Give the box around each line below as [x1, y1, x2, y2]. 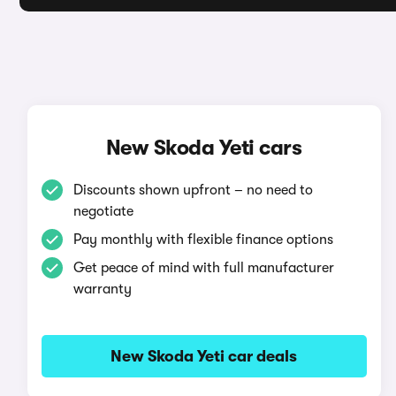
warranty [72, 281, 132, 297]
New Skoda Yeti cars [105, 135, 302, 160]
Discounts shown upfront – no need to [72, 182, 313, 198]
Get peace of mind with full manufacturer [72, 260, 334, 276]
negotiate [72, 203, 133, 219]
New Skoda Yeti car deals [110, 347, 298, 365]
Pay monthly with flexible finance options [72, 232, 333, 247]
